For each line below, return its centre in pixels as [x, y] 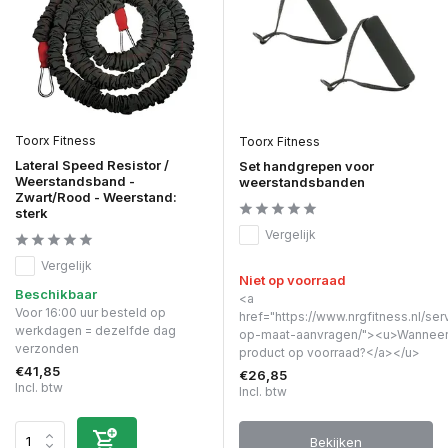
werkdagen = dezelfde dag [95, 331]
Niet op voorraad [292, 280]
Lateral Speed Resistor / [92, 165]
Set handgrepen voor [306, 166]
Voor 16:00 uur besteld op [90, 313]
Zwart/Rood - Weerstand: [96, 197]
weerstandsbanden [302, 182]
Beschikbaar [56, 294]
